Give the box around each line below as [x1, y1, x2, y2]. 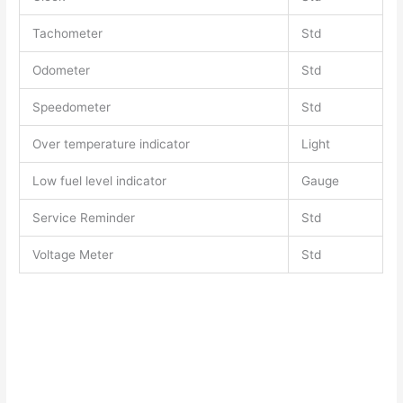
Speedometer [31, 99, 111, 114]
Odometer [31, 62, 90, 77]
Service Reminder [31, 210, 135, 225]
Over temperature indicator [31, 136, 190, 151]
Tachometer [31, 25, 103, 40]
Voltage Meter [31, 246, 113, 262]
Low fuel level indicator [31, 173, 166, 188]
